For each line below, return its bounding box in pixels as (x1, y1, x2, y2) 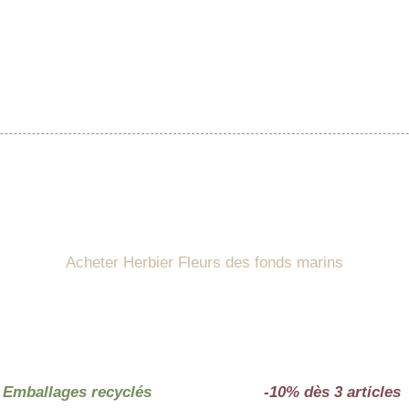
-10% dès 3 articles (263, 383, 401, 402)
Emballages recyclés (3, 383, 152, 402)
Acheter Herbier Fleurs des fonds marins (66, 254, 343, 272)
